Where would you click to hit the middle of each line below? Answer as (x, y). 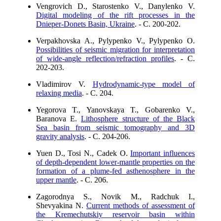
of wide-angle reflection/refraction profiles (105, 58)
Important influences (163, 153)
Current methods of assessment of (141, 205)
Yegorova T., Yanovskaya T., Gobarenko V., (115, 110)
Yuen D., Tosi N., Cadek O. (83, 153)
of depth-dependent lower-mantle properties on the (115, 162)
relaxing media (59, 93)
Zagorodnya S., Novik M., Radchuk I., (115, 197)
